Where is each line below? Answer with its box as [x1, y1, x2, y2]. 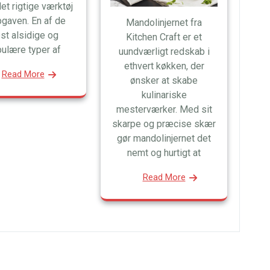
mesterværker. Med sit [116, 103, 212, 115]
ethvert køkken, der [124, 60, 204, 72]
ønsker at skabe [130, 74, 198, 86]
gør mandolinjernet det [117, 132, 211, 144]
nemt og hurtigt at [127, 146, 201, 159]
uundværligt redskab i [118, 45, 210, 57]
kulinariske [141, 89, 187, 101]
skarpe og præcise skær [112, 118, 216, 130]
